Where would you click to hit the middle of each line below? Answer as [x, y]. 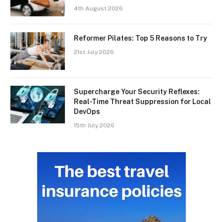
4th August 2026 [98, 9]
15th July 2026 [94, 126]
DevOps [87, 112]
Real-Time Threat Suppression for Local [142, 102]
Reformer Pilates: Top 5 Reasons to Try [140, 38]
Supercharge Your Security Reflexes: [137, 92]
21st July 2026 [94, 52]
